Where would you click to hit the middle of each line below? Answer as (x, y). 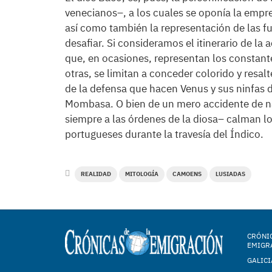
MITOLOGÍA (142, 174)
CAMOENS (187, 174)
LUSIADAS (230, 174)
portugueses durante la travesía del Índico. (164, 134)
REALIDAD (96, 174)
